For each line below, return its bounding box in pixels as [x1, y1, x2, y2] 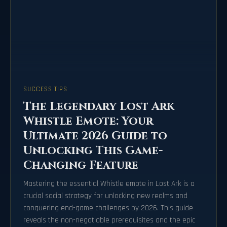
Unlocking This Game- [23, 143, 163, 159]
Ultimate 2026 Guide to [23, 128, 167, 144]
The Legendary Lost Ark [23, 99, 174, 115]
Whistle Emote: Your [23, 113, 153, 129]
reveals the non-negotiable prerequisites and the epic [23, 215, 195, 225]
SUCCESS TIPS [23, 85, 67, 94]
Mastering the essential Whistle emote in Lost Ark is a [23, 179, 195, 189]
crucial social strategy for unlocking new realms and [23, 191, 187, 201]
